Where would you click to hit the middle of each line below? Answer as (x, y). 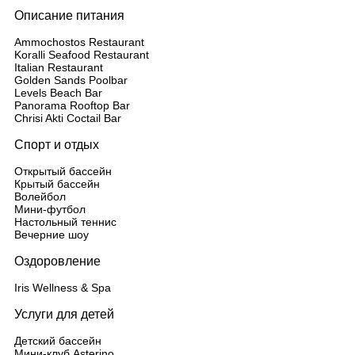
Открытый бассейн (63, 171)
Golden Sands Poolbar (71, 80)
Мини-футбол (50, 209)
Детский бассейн (58, 341)
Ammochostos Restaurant (79, 42)
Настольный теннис (65, 222)
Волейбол (40, 197)
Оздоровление (57, 261)
